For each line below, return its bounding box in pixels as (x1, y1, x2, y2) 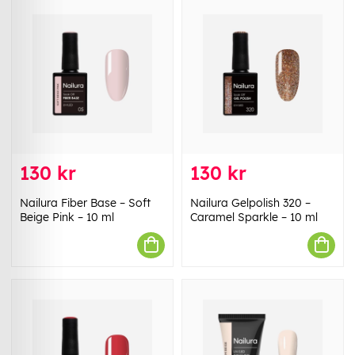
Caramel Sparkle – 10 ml (190, 209, 318, 224)
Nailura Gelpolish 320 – (190, 195, 311, 210)
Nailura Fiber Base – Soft (20, 195, 151, 210)
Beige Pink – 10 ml (20, 209, 114, 224)
